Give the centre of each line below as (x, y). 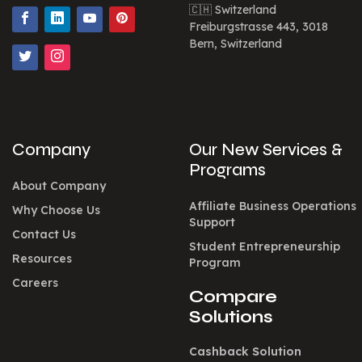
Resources (42, 258)
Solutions (231, 317)
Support (212, 222)
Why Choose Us (56, 210)
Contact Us (44, 234)
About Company (59, 185)
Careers (35, 282)
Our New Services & (266, 150)
